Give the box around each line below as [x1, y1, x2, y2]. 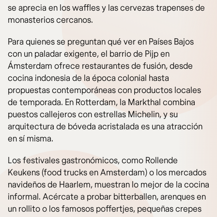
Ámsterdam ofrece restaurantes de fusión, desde [8, 61, 193, 72]
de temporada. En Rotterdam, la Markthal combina [8, 97, 195, 108]
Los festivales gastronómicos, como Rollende [8, 155, 178, 167]
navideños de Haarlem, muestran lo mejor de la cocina [8, 179, 209, 191]
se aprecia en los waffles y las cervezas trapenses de [8, 2, 205, 14]
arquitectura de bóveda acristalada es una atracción [8, 121, 202, 133]
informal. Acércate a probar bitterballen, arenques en [8, 191, 206, 203]
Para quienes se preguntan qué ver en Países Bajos [8, 36, 194, 48]
